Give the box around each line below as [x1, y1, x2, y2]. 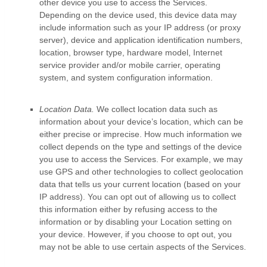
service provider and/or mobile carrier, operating [39, 60, 221, 70]
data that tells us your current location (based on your [39, 179, 241, 190]
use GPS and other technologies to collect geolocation [39, 167, 243, 177]
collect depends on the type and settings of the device [39, 142, 242, 152]
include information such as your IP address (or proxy [39, 23, 241, 33]
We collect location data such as [94, 104, 218, 114]
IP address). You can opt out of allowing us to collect [39, 192, 236, 202]
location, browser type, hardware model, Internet [39, 48, 222, 58]
